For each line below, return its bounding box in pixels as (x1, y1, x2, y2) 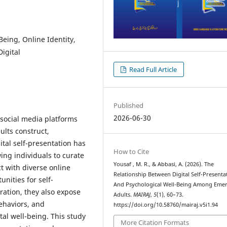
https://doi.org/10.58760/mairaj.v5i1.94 (113, 201, 218, 208)
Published (113, 100, 144, 110)
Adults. (113, 191, 134, 198)
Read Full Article (128, 64, 177, 74)
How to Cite (113, 146, 149, 156)
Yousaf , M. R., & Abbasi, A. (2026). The (113, 160, 214, 168)
